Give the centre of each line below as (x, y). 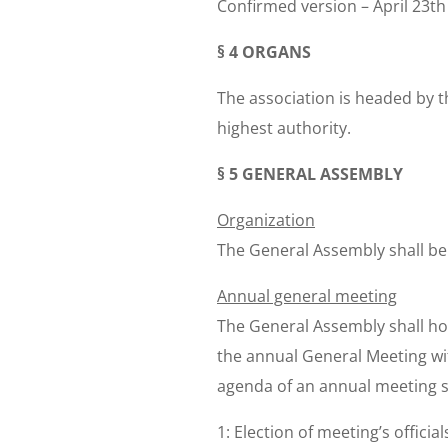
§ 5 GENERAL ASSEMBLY (310, 173)
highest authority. (284, 127)
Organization (266, 219)
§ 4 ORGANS (264, 51)
